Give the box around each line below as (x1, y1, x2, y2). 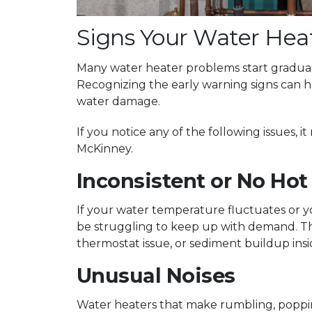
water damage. (76, 95, 160, 108)
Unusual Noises (76, 263, 235, 288)
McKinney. (76, 142, 133, 155)
